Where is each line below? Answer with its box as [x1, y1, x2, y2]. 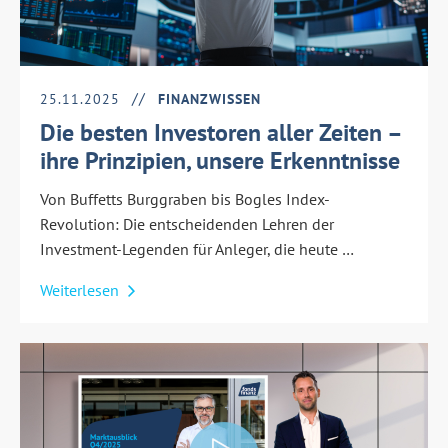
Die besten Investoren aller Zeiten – [40, 116, 401, 148]
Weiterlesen [40, 279, 123, 300]
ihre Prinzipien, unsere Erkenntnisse [40, 144, 400, 176]
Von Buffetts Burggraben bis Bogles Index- [40, 188, 330, 209]
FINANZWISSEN [158, 89, 261, 108]
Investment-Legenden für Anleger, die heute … [40, 238, 354, 259]
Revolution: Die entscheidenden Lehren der [40, 213, 334, 234]
